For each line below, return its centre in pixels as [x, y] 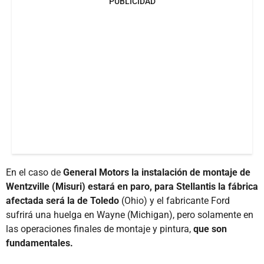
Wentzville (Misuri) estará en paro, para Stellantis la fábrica [132, 186]
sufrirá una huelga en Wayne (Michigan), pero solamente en [130, 214]
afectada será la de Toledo [62, 200]
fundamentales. [39, 243]
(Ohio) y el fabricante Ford [174, 200]
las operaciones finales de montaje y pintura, [100, 229]
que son [210, 229]
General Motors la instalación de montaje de [157, 172]
